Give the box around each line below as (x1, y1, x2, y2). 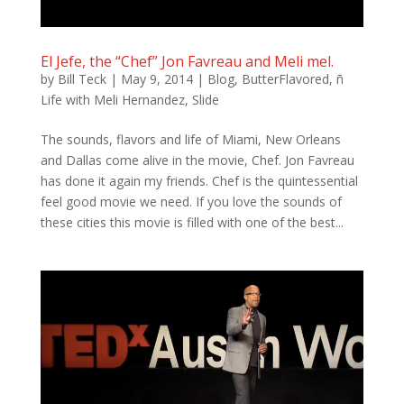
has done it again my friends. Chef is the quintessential (40, 171, 358, 189)
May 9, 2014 (120, 69, 193, 87)
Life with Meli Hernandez (40, 90, 185, 108)
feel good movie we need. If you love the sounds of (40, 192, 342, 210)
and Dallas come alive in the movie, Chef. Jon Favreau (40, 151, 354, 169)
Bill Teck (57, 69, 106, 87)
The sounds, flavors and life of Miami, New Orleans (40, 130, 341, 148)
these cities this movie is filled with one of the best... (40, 213, 344, 231)
